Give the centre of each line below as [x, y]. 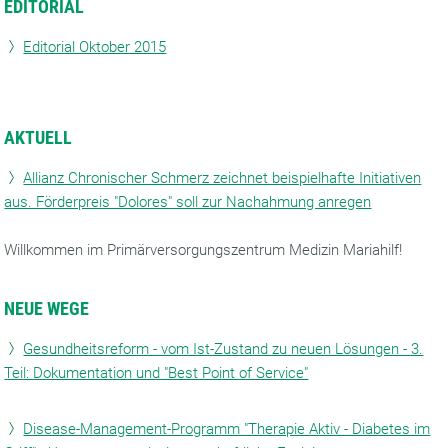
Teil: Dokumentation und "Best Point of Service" [156, 373]
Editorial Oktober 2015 [95, 47]
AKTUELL [38, 137]
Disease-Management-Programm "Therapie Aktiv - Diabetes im [227, 429]
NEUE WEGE [47, 308]
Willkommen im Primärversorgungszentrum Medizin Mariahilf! [203, 250]
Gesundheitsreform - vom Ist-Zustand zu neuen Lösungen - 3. [223, 349]
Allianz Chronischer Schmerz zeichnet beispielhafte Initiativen [222, 178]
